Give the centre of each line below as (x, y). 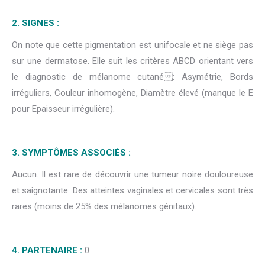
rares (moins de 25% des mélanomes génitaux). (104, 207)
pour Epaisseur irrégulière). (63, 109)
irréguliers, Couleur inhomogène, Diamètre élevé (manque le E (132, 93)
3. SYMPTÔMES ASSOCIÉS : (71, 153)
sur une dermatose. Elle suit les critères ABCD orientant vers (132, 61)
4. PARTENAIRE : (47, 251)
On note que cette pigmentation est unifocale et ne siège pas (132, 45)
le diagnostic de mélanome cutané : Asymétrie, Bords (132, 77)
